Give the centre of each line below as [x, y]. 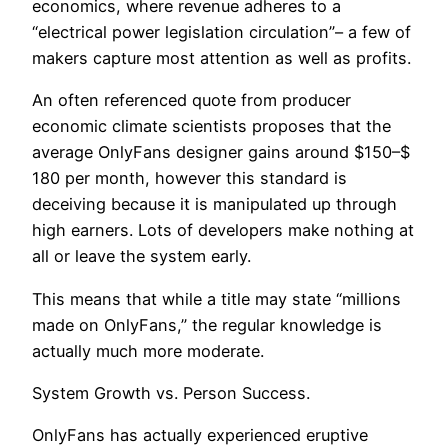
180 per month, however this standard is [189, 178]
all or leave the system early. [141, 256]
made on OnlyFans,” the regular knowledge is [207, 324]
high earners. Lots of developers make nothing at [223, 230]
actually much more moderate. [148, 350]
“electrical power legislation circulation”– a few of [221, 32]
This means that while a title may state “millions [216, 298]
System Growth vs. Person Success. [171, 392]
